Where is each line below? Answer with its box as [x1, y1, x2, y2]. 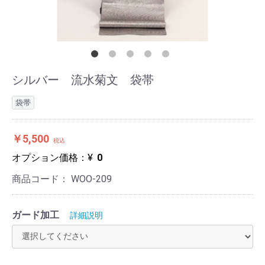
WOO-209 [71, 173, 112, 185]
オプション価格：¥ [12, 152, 95, 163]
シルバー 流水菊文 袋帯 [12, 73, 154, 87]
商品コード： [12, 173, 71, 185]
